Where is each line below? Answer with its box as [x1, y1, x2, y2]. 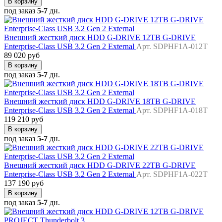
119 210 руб [4, 115, 43, 124]
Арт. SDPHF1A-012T [136, 42, 208, 51]
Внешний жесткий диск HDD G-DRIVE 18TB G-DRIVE [4, 97, 196, 106]
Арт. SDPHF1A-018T [136, 106, 208, 115]
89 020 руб [4, 51, 40, 60]
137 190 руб [4, 179, 44, 188]
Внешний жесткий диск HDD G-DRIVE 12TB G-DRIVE [4, 33, 196, 42]
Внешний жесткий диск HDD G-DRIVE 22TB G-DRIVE [4, 161, 196, 170]
